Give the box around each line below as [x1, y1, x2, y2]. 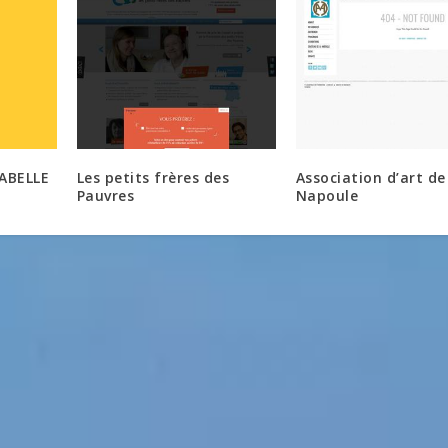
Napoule [295, 185, 359, 205]
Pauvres [76, 185, 135, 205]
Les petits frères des [76, 167, 230, 187]
